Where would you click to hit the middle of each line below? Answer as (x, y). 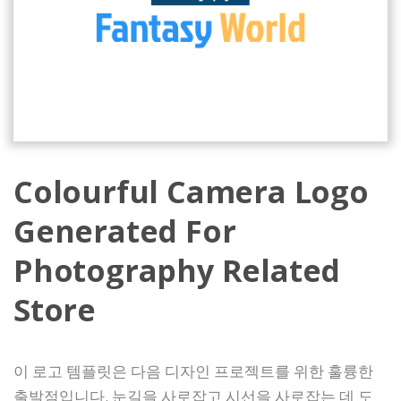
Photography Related (177, 270)
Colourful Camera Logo (191, 192)
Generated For (125, 231)
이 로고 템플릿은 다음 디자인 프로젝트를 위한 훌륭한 (193, 371)
